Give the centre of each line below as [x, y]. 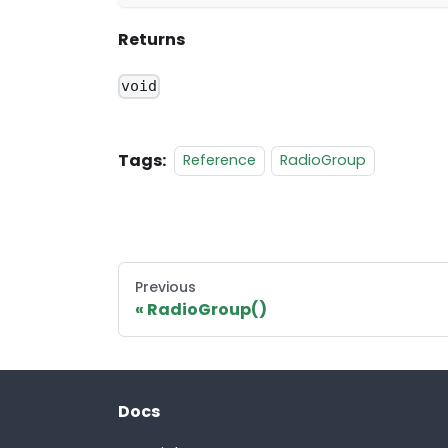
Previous [165, 286]
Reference [219, 160]
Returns [151, 40]
